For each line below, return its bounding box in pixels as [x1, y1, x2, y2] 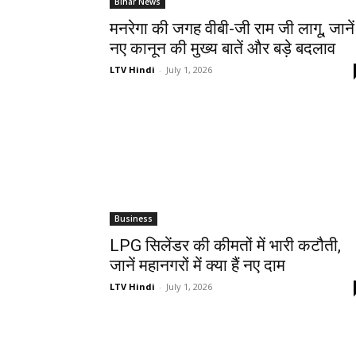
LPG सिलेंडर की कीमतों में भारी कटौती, [110, 236, 341, 256]
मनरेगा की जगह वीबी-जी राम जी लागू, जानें [110, 19, 354, 39]
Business [114, 213, 153, 225]
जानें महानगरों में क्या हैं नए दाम [110, 256, 285, 276]
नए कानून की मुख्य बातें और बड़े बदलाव [110, 39, 335, 59]
